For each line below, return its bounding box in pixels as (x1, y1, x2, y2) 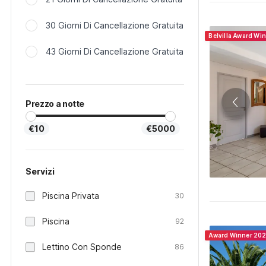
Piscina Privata (42, 191, 99, 201)
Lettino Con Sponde (42, 242, 122, 252)
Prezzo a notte (26, 99, 85, 109)
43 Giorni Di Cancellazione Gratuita (46, 46, 183, 56)
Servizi (26, 166, 55, 176)
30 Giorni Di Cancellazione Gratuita (46, 20, 183, 30)
